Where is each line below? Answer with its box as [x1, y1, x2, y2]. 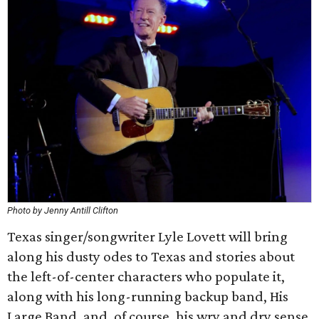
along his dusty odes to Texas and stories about [7, 248, 295, 265]
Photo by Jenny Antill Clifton [7, 205, 118, 216]
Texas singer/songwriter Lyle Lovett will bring [7, 228, 288, 245]
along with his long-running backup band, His [7, 288, 288, 305]
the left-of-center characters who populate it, [7, 268, 285, 285]
